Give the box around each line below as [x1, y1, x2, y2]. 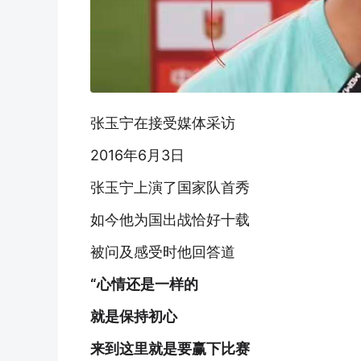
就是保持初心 [90, 308, 177, 325]
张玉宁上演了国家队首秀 [90, 179, 250, 196]
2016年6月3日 [90, 147, 185, 164]
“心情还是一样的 [90, 276, 198, 293]
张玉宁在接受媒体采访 [90, 114, 235, 131]
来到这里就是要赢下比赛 [90, 340, 250, 357]
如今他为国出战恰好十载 [90, 211, 250, 228]
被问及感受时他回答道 [90, 243, 235, 260]
